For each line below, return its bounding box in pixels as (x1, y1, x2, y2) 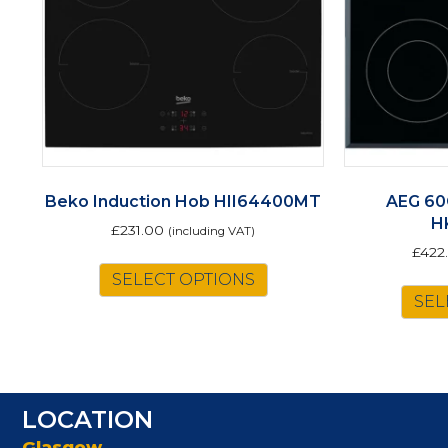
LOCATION (22, 405, 153, 435)
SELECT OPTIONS (111, 270, 255, 290)
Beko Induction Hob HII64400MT (45, 192, 322, 212)
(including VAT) (168, 224, 256, 239)
